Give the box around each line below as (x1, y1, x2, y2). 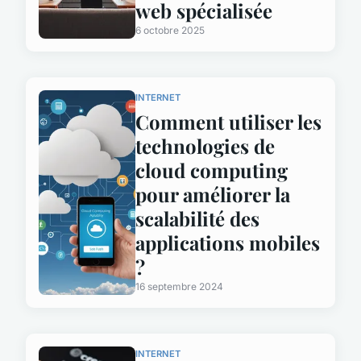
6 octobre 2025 (135, 24, 205, 37)
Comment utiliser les (135, 109, 322, 135)
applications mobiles (135, 230, 320, 256)
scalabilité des (135, 205, 259, 232)
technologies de (135, 133, 275, 160)
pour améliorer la (135, 181, 290, 208)
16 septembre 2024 (135, 280, 223, 293)
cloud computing (135, 157, 288, 184)
